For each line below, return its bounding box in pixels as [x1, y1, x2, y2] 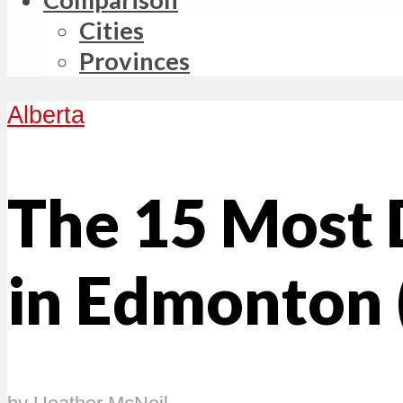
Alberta [7, 101, 85, 130]
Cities [79, 15, 144, 46]
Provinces [79, 46, 190, 76]
